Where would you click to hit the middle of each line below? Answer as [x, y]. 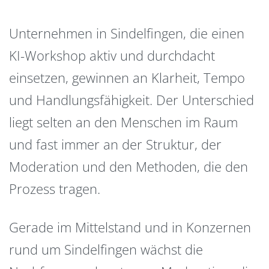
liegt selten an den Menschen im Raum [123, 122]
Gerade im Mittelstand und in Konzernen [130, 227]
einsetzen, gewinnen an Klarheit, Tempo [127, 77]
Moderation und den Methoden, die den [128, 166]
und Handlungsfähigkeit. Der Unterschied [131, 99]
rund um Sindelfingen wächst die [106, 249]
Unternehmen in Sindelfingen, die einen [127, 33]
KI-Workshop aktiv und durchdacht [112, 55]
